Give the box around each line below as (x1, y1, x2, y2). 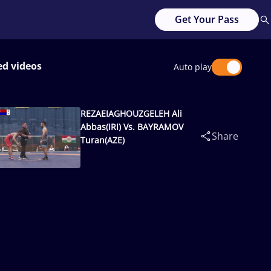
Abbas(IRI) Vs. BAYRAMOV (80, 121, 183, 132)
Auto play (174, 61, 212, 73)
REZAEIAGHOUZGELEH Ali (80, 108, 182, 119)
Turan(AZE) (80, 134, 125, 146)
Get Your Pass (175, 13, 239, 26)
